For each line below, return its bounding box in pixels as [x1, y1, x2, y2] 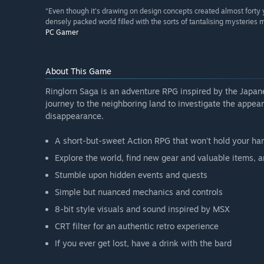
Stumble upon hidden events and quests [55, 170, 207, 180]
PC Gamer [45, 28, 78, 37]
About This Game [45, 66, 111, 77]
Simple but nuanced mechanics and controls [55, 187, 223, 197]
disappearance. [45, 111, 104, 121]
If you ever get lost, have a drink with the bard [55, 238, 232, 249]
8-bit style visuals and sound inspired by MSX [55, 204, 230, 214]
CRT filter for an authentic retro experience [55, 221, 219, 232]
